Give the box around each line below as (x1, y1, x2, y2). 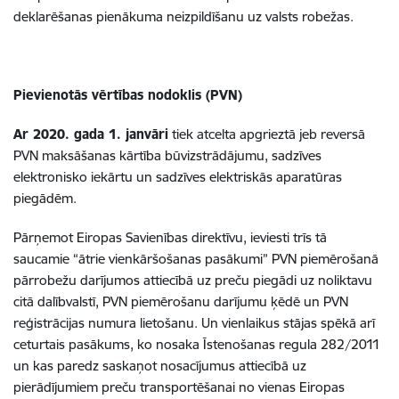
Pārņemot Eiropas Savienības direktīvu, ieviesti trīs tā (13, 229, 327, 246)
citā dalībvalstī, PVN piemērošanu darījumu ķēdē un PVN (13, 293, 348, 310)
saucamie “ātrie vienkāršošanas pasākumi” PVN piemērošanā (13, 250, 379, 267)
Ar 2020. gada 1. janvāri (13, 126, 168, 142)
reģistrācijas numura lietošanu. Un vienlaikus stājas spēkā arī (13, 314, 375, 331)
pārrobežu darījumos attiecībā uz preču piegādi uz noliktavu (13, 272, 372, 289)
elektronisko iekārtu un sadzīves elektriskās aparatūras (13, 168, 342, 185)
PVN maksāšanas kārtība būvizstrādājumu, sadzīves (13, 147, 322, 164)
